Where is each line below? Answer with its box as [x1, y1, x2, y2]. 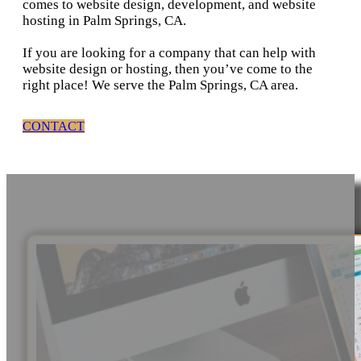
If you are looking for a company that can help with [23, 44, 316, 60]
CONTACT [23, 118, 85, 133]
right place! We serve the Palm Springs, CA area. [23, 77, 298, 93]
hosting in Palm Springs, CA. [23, 12, 186, 28]
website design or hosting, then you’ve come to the [23, 60, 313, 77]
